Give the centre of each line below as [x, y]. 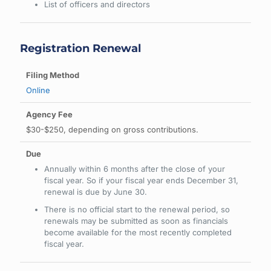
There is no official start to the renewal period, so [137, 209]
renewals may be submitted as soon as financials [136, 221]
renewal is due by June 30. [96, 192]
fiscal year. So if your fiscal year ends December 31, [141, 180]
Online [38, 90]
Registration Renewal [80, 48]
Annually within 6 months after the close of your [135, 169]
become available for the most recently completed [138, 232]
